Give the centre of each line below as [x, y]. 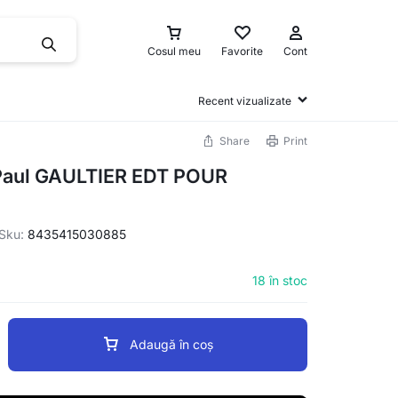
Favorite [242, 52]
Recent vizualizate [245, 100]
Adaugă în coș [171, 344]
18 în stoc [280, 280]
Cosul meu [174, 52]
